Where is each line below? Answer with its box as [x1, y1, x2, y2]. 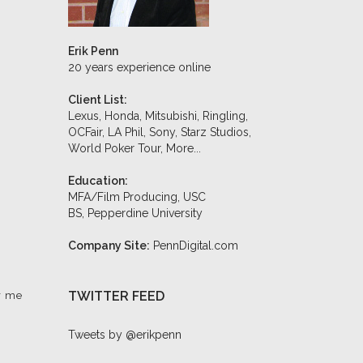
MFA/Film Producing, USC [67, 190, 206, 203]
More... [165, 142, 201, 155]
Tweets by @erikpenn [67, 328, 181, 341]
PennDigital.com [152, 239, 238, 252]
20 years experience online [67, 61, 211, 74]
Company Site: [67, 239, 150, 252]
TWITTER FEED [67, 288, 164, 304]
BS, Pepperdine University [67, 207, 203, 220]
